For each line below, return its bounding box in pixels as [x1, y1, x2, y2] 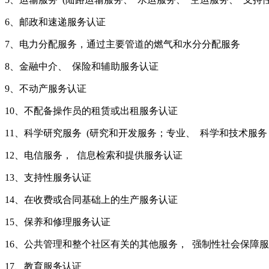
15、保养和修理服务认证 [5, 217, 110, 228]
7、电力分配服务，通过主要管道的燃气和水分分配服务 [5, 39, 240, 50]
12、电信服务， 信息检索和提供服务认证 [5, 150, 183, 161]
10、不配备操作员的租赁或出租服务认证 [5, 106, 178, 116]
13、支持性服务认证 [5, 172, 91, 183]
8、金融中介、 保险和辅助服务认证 [5, 61, 159, 72]
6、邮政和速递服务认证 [5, 17, 106, 28]
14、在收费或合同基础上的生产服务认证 [5, 195, 178, 205]
